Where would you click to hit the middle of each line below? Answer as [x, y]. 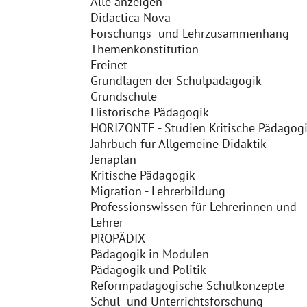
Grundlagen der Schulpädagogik [176, 81]
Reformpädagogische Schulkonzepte [187, 285]
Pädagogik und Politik [148, 270]
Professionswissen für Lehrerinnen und [194, 207]
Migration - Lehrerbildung [158, 191]
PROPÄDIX [118, 238]
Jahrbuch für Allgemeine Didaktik [179, 144]
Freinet [109, 65]
